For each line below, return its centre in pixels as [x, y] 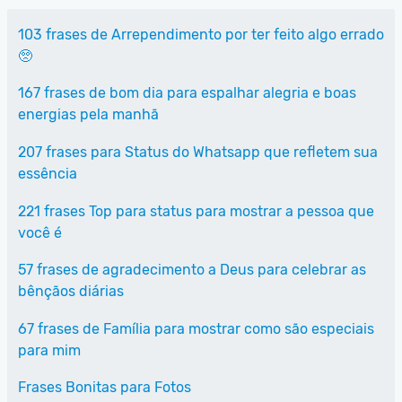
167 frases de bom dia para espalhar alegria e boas [187, 93]
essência [48, 173]
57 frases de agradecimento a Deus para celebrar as [192, 270]
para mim [49, 350]
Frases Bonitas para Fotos [105, 388]
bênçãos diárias [71, 292]
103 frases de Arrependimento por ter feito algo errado [201, 34]
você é [40, 232]
